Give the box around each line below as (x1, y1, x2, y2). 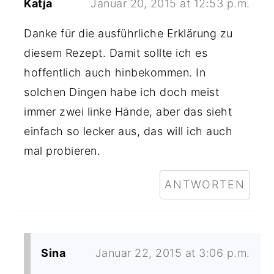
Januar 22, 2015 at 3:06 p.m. (95, 246, 250, 259)
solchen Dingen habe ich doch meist (24, 85, 220, 98)
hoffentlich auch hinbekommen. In (24, 65, 206, 79)
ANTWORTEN (164, 177, 245, 191)
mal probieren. (24, 144, 101, 157)
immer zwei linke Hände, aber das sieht (24, 105, 232, 118)
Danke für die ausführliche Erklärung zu (24, 26, 233, 40)
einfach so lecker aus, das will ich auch (24, 124, 233, 138)
